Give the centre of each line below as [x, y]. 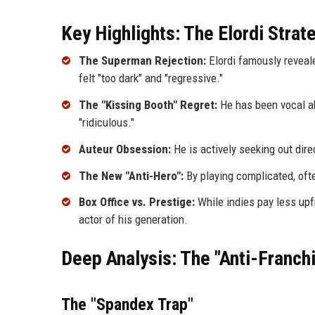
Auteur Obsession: [125, 149]
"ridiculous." [107, 123]
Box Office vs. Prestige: [137, 202]
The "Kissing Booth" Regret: [148, 105]
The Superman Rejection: [142, 61]
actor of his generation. [133, 220]
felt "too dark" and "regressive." [151, 78]
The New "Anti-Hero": [131, 175]
